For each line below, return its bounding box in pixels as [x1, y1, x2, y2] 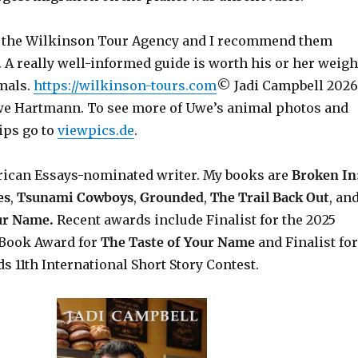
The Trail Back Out [209, 189, 329, 205]
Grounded [136, 189, 204, 205]
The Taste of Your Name [100, 233, 258, 250]
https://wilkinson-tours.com [33, 77, 217, 93]
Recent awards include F [56, 211, 214, 228]
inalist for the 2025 [213, 211, 336, 228]
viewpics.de [57, 121, 134, 138]
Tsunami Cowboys [13, 189, 133, 205]
